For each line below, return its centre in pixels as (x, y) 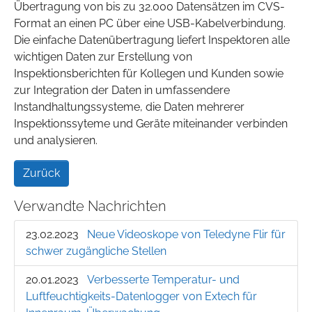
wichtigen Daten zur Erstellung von (103, 57)
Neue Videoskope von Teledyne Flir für (186, 235)
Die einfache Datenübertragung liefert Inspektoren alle (152, 40)
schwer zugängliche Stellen (96, 251)
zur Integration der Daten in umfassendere (122, 91)
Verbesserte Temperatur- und (163, 280)
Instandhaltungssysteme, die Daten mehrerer (129, 107)
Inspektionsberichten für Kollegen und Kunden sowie (149, 74)
